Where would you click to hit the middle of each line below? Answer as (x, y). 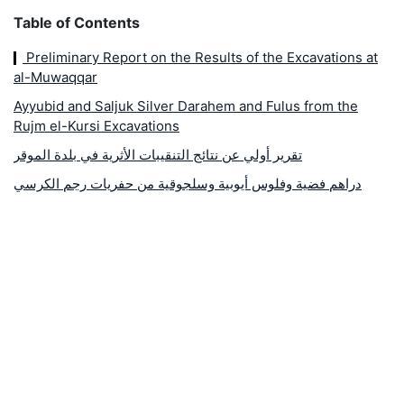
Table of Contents (77, 22)
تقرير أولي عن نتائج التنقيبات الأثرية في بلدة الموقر (158, 154)
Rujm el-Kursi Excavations (96, 125)
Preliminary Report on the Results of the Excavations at (200, 57)
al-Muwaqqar (55, 77)
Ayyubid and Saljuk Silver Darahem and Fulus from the (186, 106)
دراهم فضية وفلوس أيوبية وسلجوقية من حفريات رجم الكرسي (188, 183)
